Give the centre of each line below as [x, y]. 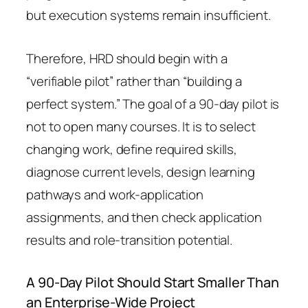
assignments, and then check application [144, 217]
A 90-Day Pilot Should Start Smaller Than [153, 282]
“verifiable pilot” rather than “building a [134, 81]
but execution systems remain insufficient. [148, 15]
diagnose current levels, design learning [141, 172]
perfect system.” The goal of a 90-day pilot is [153, 103]
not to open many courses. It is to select [141, 126]
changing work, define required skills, [132, 149]
